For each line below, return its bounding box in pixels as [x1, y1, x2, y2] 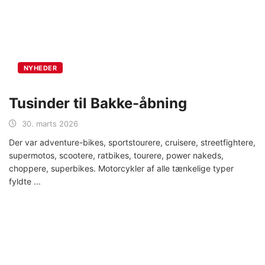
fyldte [9, 176, 34, 187]
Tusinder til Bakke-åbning [9, 95, 187, 112]
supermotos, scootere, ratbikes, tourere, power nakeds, [9, 150, 224, 161]
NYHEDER [24, 64, 57, 73]
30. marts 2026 [22, 119, 78, 129]
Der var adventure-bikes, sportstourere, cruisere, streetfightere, [9, 137, 256, 148]
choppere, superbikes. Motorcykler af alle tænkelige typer [9, 163, 234, 174]
